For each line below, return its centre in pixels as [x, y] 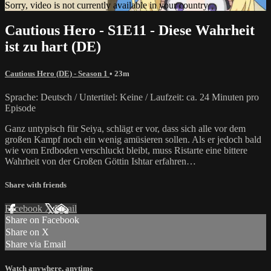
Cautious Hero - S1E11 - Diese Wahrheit [130, 31]
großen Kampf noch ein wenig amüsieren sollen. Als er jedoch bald [133, 139]
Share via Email [36, 244]
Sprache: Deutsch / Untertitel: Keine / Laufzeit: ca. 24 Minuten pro [132, 97]
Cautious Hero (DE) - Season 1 [57, 73]
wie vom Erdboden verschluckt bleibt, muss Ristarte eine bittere [126, 150]
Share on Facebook [42, 220]
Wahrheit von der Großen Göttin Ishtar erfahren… [100, 161]
